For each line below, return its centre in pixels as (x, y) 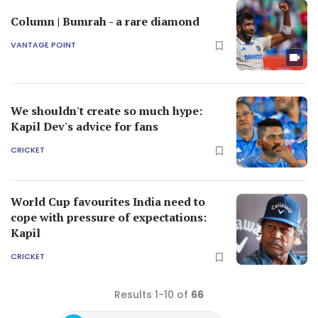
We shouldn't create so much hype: (106, 110)
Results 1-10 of (153, 294)
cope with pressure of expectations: (109, 217)
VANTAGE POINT (43, 45)
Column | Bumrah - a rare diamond (105, 21)
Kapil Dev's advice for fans (84, 126)
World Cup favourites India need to (108, 201)
